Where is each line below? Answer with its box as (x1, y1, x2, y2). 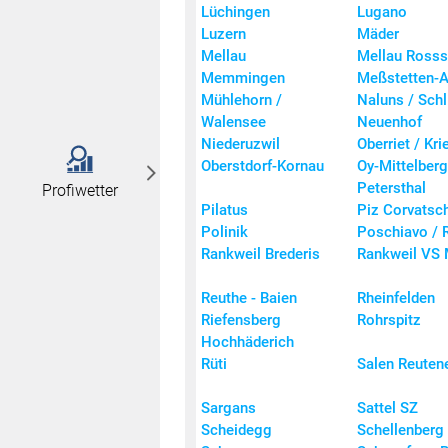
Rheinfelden (357, 289, 435, 308)
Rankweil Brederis (201, 245, 320, 264)
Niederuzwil (201, 135, 280, 154)
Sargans (201, 399, 256, 418)
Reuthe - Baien (201, 289, 297, 308)
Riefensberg (201, 311, 281, 330)
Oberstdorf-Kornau (201, 157, 324, 176)
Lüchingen (201, 3, 270, 22)
